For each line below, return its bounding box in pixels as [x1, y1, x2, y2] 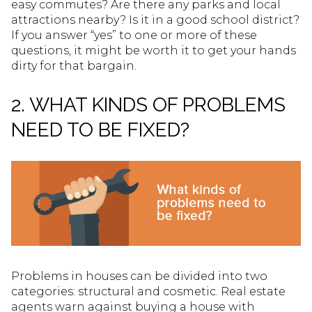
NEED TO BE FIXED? [11, 118, 189, 141]
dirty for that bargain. [11, 59, 136, 73]
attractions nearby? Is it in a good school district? [11, 13, 299, 27]
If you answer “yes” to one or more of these [11, 29, 257, 42]
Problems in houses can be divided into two [11, 269, 267, 283]
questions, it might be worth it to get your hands [11, 44, 296, 58]
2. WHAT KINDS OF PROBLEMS [11, 93, 286, 116]
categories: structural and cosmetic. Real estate [11, 284, 286, 298]
